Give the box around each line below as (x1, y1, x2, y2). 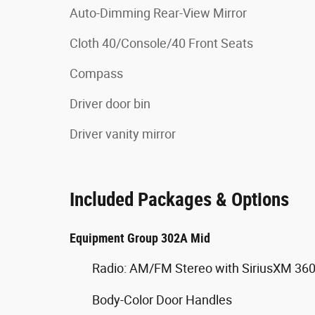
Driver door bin (70, 96, 150, 111)
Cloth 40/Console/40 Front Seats (70, 35, 253, 51)
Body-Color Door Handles (92, 292, 232, 307)
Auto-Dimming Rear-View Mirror (70, 5, 247, 20)
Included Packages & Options (70, 188, 289, 211)
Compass (70, 65, 123, 81)
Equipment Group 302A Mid (70, 230, 210, 245)
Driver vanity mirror (70, 126, 176, 141)
